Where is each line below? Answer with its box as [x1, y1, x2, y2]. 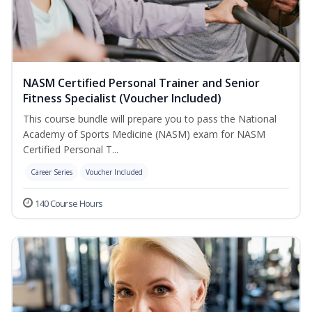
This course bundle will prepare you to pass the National [23, 112, 276, 126]
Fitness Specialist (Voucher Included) [23, 91, 221, 107]
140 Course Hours [35, 197, 103, 210]
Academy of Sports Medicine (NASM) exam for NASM [23, 127, 265, 141]
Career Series [31, 167, 72, 178]
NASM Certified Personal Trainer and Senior [23, 75, 260, 91]
